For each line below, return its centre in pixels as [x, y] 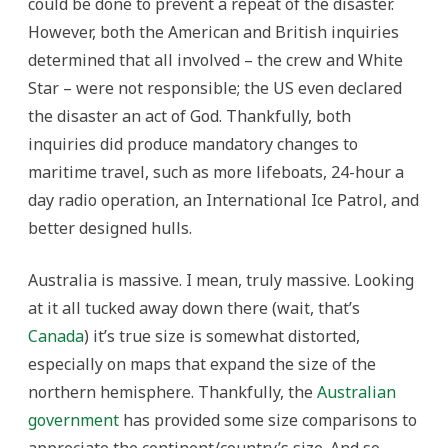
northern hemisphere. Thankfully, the [172, 391]
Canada [56, 335]
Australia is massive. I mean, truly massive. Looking [221, 279]
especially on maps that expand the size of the [202, 363]
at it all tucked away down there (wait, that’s [194, 307]
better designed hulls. [112, 227]
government [73, 419]
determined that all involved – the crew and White [215, 59]
